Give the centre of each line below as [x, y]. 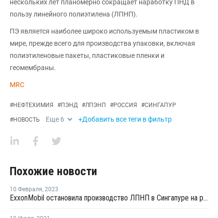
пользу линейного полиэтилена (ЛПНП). [74, 14]
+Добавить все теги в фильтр [125, 119]
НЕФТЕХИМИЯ [33, 105]
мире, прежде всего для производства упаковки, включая [102, 43]
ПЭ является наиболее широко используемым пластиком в [104, 31]
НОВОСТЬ [27, 120]
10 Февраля [26, 189]
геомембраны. [33, 68]
